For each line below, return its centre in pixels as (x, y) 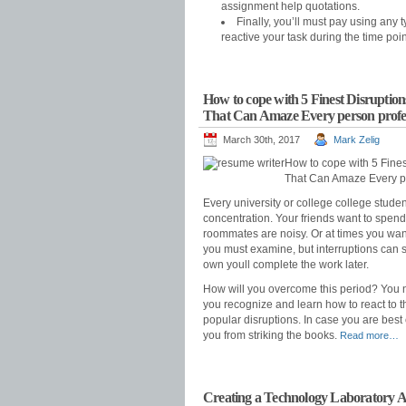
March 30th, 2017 (261, 140)
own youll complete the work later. (286, 265)
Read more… (369, 335)
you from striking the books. (271, 335)
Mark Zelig (357, 140)
